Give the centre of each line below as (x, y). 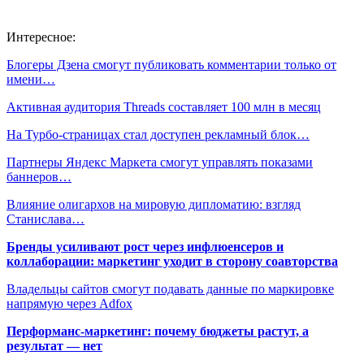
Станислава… (45, 219)
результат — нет (54, 345)
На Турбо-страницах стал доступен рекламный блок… (158, 134)
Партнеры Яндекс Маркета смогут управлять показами (160, 162)
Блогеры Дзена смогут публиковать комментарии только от (171, 64)
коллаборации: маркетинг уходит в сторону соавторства (172, 261)
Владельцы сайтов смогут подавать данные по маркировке (170, 288)
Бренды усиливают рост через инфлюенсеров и (145, 246)
